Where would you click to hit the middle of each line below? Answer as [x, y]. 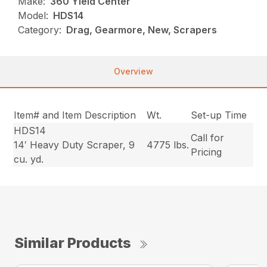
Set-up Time [219, 115]
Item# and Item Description [75, 115]
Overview [133, 71]
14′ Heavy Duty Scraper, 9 [74, 145]
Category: [40, 30]
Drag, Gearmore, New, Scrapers [142, 30]
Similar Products [73, 243]
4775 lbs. [168, 145]
